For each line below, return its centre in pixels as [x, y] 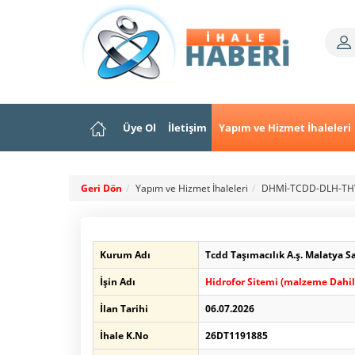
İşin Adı [118, 282]
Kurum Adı [125, 255]
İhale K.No [124, 336]
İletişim [187, 128]
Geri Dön [101, 188]
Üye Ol [139, 128]
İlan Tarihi [124, 309]
